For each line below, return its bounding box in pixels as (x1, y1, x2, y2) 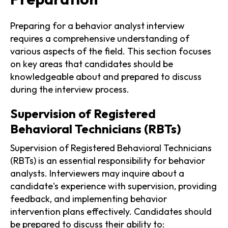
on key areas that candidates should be (10, 58, 173, 70)
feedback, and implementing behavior (10, 192, 167, 205)
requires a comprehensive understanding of (10, 32, 189, 44)
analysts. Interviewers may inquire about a (10, 167, 184, 179)
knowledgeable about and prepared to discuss (10, 70, 202, 82)
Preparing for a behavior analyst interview (10, 19, 185, 32)
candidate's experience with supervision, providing (10, 180, 217, 192)
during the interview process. (10, 83, 129, 95)
